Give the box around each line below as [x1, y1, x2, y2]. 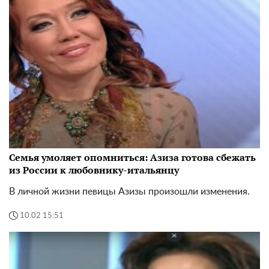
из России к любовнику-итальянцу [9, 163, 179, 177]
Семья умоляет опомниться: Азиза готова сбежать [9, 151, 256, 165]
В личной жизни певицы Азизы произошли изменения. [9, 187, 250, 197]
